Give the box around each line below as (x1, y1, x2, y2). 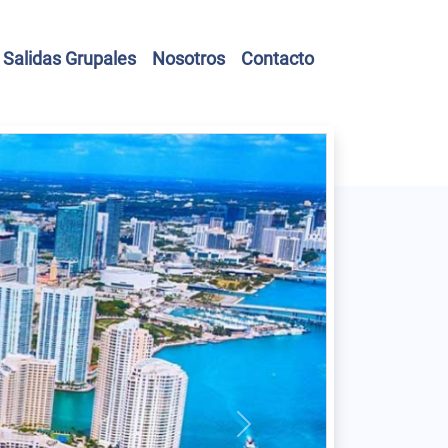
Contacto (241, 47, 314, 69)
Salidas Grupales (3, 47, 136, 69)
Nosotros (152, 47, 225, 69)
